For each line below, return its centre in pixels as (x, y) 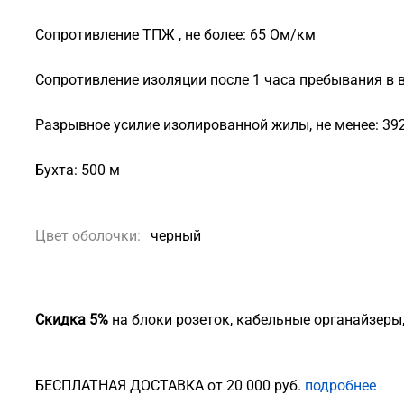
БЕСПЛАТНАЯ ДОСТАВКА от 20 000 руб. (170, 386)
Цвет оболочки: (88, 236)
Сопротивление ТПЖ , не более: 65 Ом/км (175, 35)
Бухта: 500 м (78, 170)
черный (176, 236)
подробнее (340, 386)
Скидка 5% (73, 320)
